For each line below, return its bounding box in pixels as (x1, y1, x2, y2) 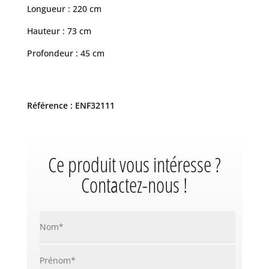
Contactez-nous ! (81, 171, 188, 199)
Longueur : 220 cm (26, 3, 101, 15)
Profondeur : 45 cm (26, 47, 104, 59)
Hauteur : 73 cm (26, 25, 91, 37)
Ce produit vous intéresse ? (47, 151, 221, 179)
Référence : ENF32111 (26, 100, 115, 112)
